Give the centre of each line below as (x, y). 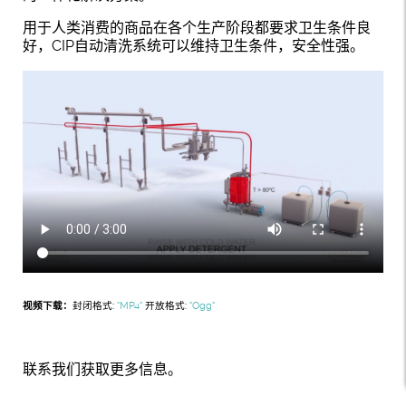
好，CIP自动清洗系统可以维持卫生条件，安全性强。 (193, 46)
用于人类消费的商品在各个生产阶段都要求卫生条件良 (197, 28)
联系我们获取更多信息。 (102, 370)
